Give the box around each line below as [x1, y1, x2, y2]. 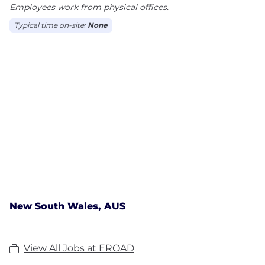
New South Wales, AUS [9, 200, 125, 212]
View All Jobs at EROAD [24, 242, 134, 254]
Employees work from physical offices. [9, 1, 169, 12]
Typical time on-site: [14, 20, 88, 30]
